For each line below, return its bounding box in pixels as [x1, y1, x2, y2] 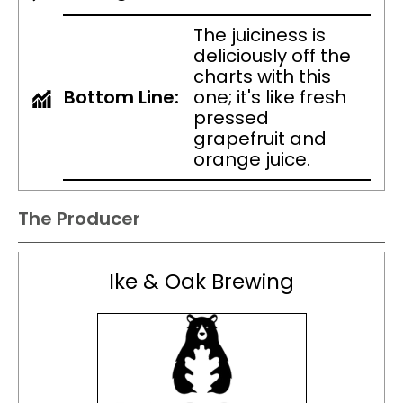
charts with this [193, 64, 331, 90]
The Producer [18, 206, 140, 232]
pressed [193, 105, 269, 131]
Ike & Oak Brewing [109, 267, 294, 297]
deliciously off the [193, 43, 351, 69]
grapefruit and [193, 126, 327, 152]
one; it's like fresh [193, 85, 346, 111]
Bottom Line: [64, 85, 179, 111]
